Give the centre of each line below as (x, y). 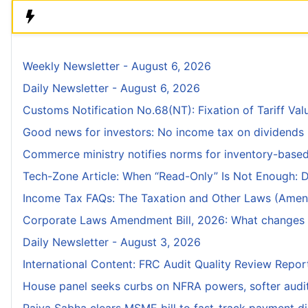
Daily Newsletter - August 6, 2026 (111, 88)
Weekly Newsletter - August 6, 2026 (117, 66)
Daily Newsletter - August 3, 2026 (112, 242)
